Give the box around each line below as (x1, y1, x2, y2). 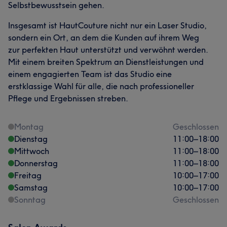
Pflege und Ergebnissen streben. (8, 93, 128, 103)
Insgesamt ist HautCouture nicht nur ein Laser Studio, (8, 20, 207, 30)
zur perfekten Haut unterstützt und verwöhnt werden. (8, 45, 208, 55)
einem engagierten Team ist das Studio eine (8, 69, 172, 79)
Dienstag (14, 134, 48, 144)
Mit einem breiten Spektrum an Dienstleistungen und (8, 57, 204, 67)
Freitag (14, 170, 42, 180)
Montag (14, 122, 44, 132)
